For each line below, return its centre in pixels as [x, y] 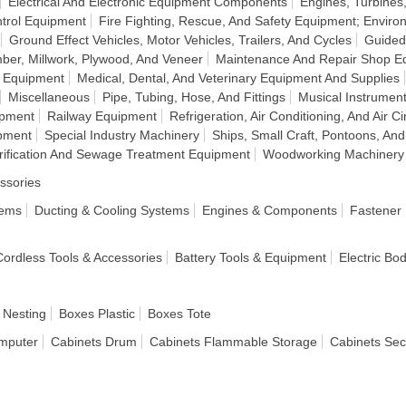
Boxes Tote [179, 314]
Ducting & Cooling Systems [112, 210]
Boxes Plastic [97, 314]
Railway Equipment [102, 116]
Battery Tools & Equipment [251, 257]
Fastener [376, 210]
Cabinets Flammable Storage [233, 342]
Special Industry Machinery [122, 135]
